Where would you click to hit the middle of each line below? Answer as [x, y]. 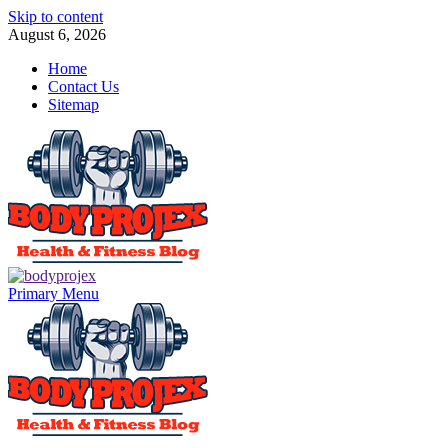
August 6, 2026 [57, 34]
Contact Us [83, 86]
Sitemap [73, 104]
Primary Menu [53, 293]
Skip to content [55, 16]
